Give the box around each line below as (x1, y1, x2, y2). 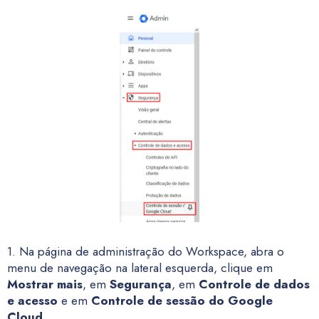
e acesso (7, 292, 58, 309)
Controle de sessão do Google (91, 292, 273, 309)
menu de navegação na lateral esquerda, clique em (7, 259, 273, 276)
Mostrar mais (7, 276, 83, 293)
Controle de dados (199, 276, 310, 293)
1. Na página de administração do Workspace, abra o (7, 243, 284, 260)
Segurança (110, 276, 172, 293)
